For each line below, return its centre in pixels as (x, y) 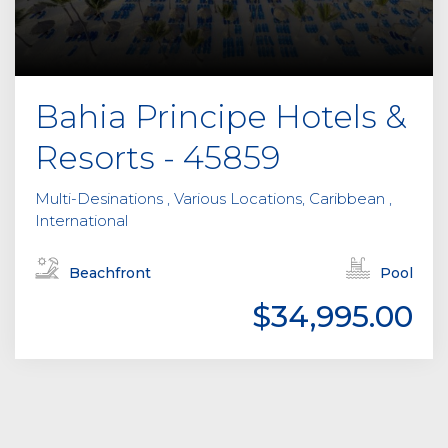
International (81, 221)
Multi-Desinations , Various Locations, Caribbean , (213, 199)
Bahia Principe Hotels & (220, 117)
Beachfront (110, 273)
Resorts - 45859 (157, 158)
